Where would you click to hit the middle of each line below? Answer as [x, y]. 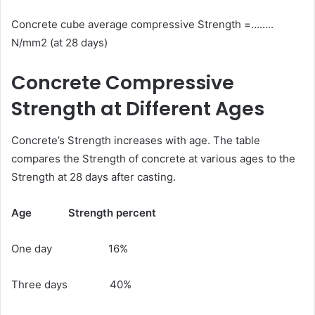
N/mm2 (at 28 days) [59, 43]
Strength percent [112, 212]
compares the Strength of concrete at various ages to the [153, 158]
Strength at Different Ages [138, 109]
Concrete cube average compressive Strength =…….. [142, 25]
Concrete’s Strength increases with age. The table [136, 140]
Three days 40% [71, 284]
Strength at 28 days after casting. [94, 176]
